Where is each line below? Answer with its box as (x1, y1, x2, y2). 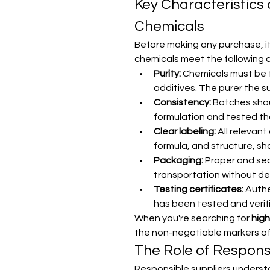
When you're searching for (134, 213, 251, 223)
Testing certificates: (154, 184, 243, 194)
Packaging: (154, 155, 203, 165)
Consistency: (154, 98, 211, 107)
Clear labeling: (154, 127, 216, 136)
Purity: (154, 69, 181, 78)
